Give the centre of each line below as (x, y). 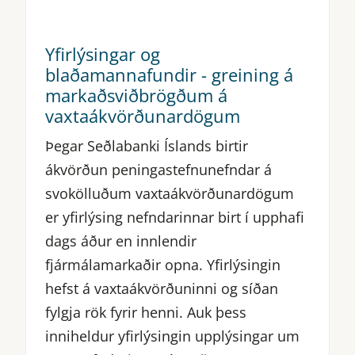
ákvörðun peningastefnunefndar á (158, 169)
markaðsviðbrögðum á (136, 95)
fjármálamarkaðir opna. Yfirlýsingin (163, 264)
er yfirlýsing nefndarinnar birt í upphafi (175, 217)
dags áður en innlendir (121, 240)
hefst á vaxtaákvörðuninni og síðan (162, 288)
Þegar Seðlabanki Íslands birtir (147, 145)
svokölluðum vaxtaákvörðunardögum (170, 193)
